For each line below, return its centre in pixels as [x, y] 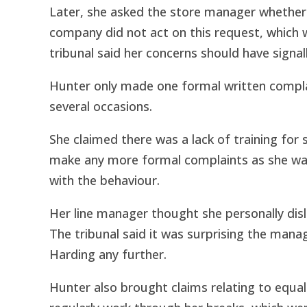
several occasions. [101, 106]
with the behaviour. [105, 180]
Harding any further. [108, 254]
